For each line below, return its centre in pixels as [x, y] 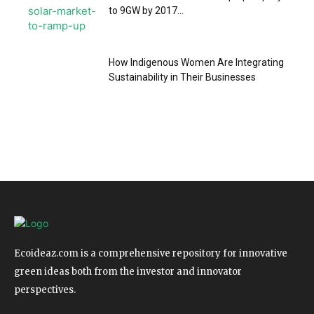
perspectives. [45, 290]
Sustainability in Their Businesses [182, 77]
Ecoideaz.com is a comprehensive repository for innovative [151, 253]
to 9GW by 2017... [146, 11]
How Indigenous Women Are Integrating [196, 62]
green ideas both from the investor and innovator [128, 272]
